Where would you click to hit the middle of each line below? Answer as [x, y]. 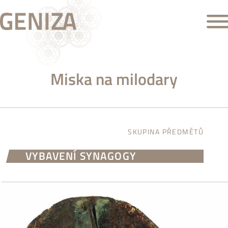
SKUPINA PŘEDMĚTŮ [166, 132]
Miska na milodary [114, 79]
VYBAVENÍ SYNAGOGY [81, 156]
